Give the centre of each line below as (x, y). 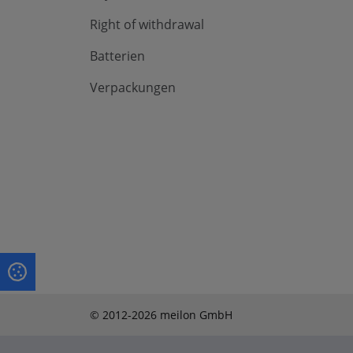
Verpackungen (133, 87)
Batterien (117, 56)
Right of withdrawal (147, 24)
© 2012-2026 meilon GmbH (161, 314)
